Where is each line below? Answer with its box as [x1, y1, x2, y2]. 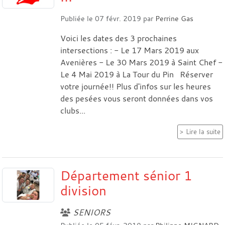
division [60, 181, 106, 199]
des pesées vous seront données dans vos [60, 92, 213, 104]
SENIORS [73, 206, 110, 218]
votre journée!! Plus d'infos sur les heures [60, 80, 211, 92]
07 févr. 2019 [95, 13, 141, 23]
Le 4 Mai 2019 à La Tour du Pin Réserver [60, 68, 213, 80]
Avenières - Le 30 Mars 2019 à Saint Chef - [60, 56, 222, 68]
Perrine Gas [155, 13, 193, 23]
